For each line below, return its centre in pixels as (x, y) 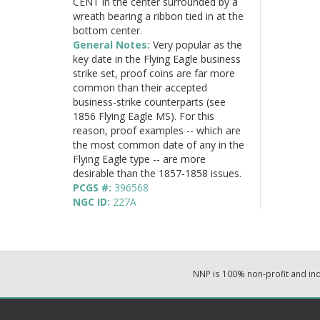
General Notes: (113, 44)
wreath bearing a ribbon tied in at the (158, 16)
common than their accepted (140, 87)
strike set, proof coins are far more (154, 73)
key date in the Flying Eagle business (157, 59)
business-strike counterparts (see (149, 101)
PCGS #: (94, 187)
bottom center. (107, 30)
